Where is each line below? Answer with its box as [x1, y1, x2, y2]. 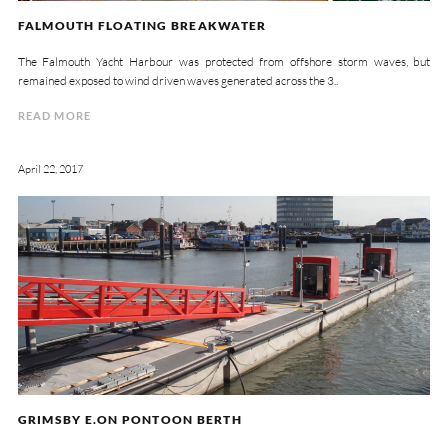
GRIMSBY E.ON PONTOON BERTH [17, 412, 242, 428]
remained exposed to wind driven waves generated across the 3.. [17, 72, 338, 88]
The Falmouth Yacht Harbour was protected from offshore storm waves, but [17, 53, 431, 69]
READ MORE [17, 109, 91, 123]
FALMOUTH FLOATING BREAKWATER [17, 18, 267, 34]
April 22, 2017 [17, 162, 83, 177]
